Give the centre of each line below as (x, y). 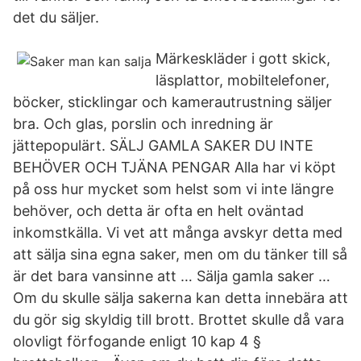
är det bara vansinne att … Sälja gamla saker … (172, 276)
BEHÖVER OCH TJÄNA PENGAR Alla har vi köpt (174, 167)
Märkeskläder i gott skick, (243, 58)
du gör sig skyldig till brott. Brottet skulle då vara (178, 320)
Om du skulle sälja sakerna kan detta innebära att (180, 298)
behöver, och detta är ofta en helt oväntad (158, 211)
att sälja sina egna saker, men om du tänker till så (180, 254)
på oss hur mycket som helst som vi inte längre (173, 189)
